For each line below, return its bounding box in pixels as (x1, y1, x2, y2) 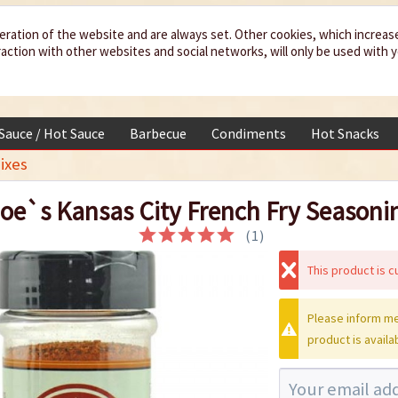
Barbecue (130, 124, 187, 143)
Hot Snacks (311, 124, 379, 143)
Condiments (211, 124, 286, 143)
